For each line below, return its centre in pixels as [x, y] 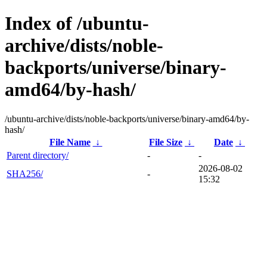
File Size [166, 142]
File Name [70, 142]
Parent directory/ [38, 155]
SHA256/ [25, 173]
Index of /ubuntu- [77, 24]
